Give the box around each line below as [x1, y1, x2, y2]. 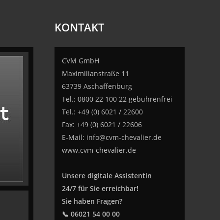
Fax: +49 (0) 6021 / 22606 [61, 120, 142, 129]
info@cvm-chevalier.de [86, 133, 162, 142]
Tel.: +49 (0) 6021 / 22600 [61, 107, 143, 116]
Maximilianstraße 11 [61, 69, 129, 78]
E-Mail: [61, 133, 86, 142]
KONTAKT [54, 20, 104, 34]
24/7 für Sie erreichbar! [61, 184, 138, 193]
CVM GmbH [61, 56, 99, 65]
